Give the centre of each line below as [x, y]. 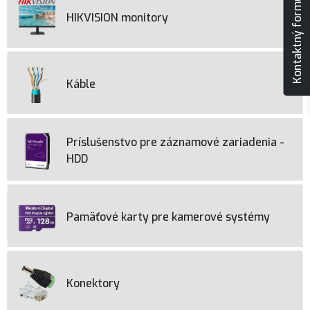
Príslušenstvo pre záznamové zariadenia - [175, 142]
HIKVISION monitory [117, 18]
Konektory [93, 283]
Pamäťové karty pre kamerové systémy [168, 217]
